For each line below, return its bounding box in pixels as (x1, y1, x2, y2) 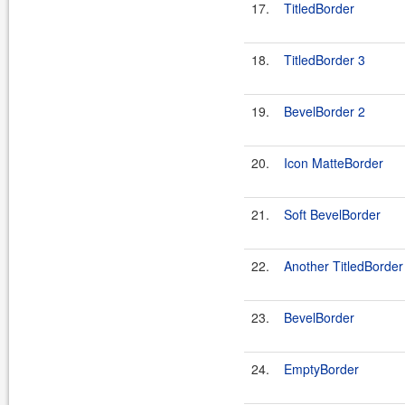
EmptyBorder (284, 360, 359, 378)
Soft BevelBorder (284, 205, 381, 223)
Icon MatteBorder (284, 154, 383, 172)
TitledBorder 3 (284, 51, 365, 69)
